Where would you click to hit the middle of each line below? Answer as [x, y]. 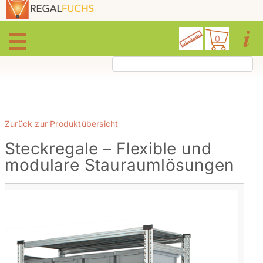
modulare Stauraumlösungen [120, 165]
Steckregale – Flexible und [108, 149]
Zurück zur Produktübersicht [62, 124]
